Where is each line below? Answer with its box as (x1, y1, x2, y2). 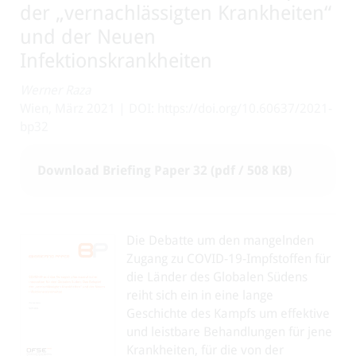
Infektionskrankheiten (20, 49, 212, 72)
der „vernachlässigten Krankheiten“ (20, 2, 331, 25)
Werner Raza (20, 83, 91, 98)
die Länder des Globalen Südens (126, 269, 308, 284)
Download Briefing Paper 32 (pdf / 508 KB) (37, 163, 292, 178)
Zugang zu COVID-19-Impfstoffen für (126, 251, 331, 266)
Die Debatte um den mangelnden (126, 233, 314, 248)
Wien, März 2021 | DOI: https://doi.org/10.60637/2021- (20, 101, 332, 116)
